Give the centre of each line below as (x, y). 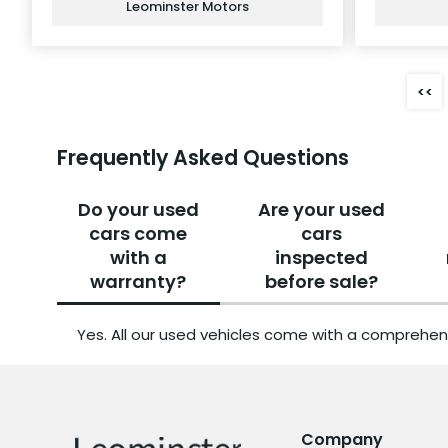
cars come (138, 233)
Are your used (321, 209)
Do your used (138, 209)
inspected (321, 257)
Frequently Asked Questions (203, 157)
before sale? (321, 281)
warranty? (138, 281)
